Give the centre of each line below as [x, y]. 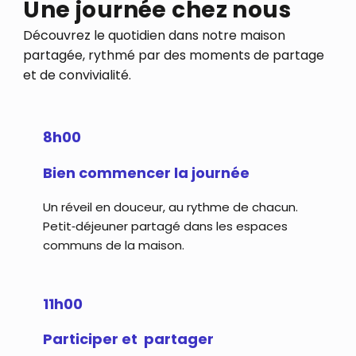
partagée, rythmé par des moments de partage [174, 55]
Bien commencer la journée [146, 172]
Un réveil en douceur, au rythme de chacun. [170, 207]
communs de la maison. [113, 246]
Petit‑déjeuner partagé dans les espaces [165, 226]
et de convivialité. [77, 75]
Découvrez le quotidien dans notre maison [155, 35]
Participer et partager [128, 339]
